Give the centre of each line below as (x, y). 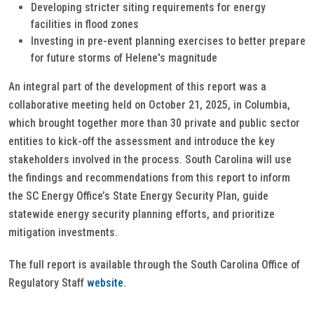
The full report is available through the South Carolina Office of (154, 265)
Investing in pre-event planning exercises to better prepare (168, 41)
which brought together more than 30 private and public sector (154, 123)
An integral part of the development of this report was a (137, 87)
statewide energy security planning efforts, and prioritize (142, 214)
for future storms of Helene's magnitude (124, 58)
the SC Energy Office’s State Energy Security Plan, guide (138, 196)
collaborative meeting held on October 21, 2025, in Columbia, (149, 105)
